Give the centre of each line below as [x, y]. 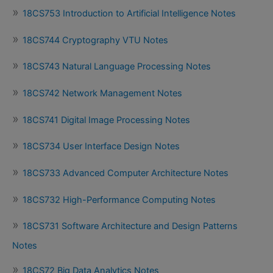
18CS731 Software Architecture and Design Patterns [130, 226]
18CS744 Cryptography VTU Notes [95, 40]
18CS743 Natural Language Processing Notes [117, 67]
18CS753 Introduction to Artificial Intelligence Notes [129, 14]
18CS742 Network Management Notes [102, 93]
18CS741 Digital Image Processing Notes [106, 120]
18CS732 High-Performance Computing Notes [119, 200]
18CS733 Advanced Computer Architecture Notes [126, 173]
